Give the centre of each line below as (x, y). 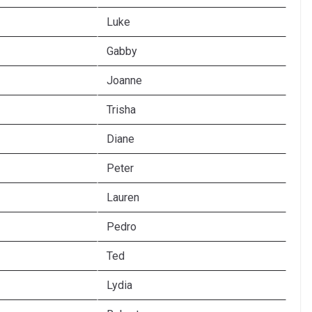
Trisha (121, 110)
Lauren (123, 198)
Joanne (124, 81)
